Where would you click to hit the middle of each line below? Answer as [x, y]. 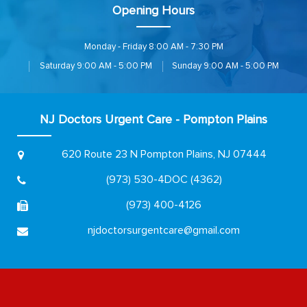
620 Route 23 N [99, 154]
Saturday [57, 66]
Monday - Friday [115, 47]
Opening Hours [153, 11]
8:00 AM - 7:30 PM [185, 47]
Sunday [186, 66]
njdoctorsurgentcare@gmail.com [164, 230]
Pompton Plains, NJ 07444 [203, 154]
